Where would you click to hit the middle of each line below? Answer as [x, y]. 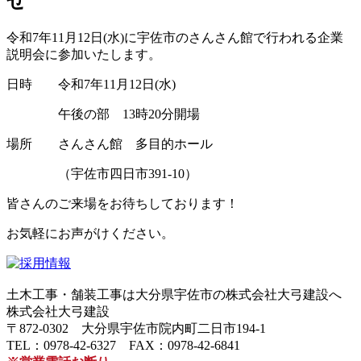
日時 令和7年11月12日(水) [91, 84]
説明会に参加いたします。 [84, 54]
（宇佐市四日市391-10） [102, 173]
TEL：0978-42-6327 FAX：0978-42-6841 [123, 345]
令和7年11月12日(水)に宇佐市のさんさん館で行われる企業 [175, 37]
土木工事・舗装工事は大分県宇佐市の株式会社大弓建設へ [174, 294]
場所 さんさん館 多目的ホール [110, 143]
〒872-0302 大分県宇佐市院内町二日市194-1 [136, 328]
